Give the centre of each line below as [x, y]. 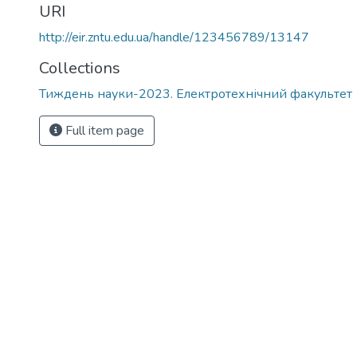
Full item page [103, 131]
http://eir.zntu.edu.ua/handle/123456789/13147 [174, 37]
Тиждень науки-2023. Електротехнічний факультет [196, 94]
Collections [80, 68]
